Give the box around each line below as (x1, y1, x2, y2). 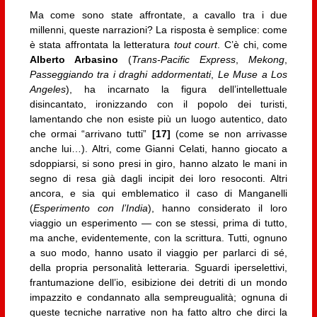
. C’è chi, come (217, 39, 288, 51)
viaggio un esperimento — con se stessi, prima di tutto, (29, 217, 288, 229)
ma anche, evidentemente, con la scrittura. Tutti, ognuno (29, 232, 288, 244)
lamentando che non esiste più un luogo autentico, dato (29, 113, 288, 125)
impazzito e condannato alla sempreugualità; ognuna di (29, 292, 288, 304)
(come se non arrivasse (170, 128, 288, 140)
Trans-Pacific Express (132, 54, 236, 66)
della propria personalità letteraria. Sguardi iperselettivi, (29, 262, 288, 274)
